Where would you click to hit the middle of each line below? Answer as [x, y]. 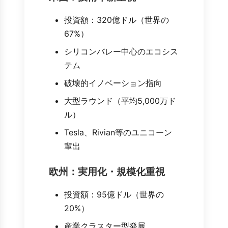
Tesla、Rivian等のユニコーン [118, 133]
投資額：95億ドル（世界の [114, 195]
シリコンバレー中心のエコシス [121, 52]
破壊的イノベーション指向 [113, 83]
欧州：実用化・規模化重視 [107, 172]
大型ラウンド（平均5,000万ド [120, 101]
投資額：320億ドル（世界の [117, 20]
